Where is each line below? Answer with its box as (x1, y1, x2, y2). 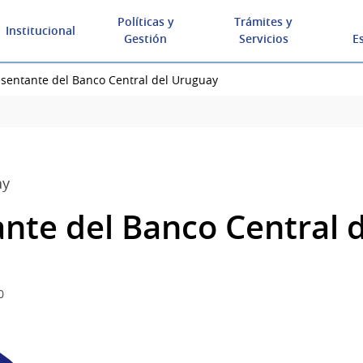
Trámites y (234, 14, 293, 29)
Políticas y (117, 14, 174, 29)
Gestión (124, 31, 168, 46)
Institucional (6, 22, 76, 38)
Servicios (238, 31, 288, 46)
